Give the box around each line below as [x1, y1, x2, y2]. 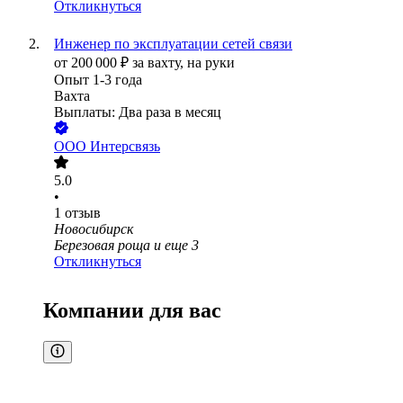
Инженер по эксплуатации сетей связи [54, 36, 292, 52]
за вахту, [132, 55, 187, 71]
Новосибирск [54, 221, 133, 237]
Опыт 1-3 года [54, 72, 142, 88]
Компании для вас [43, 299, 221, 323]
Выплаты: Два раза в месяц [54, 104, 221, 121]
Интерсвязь [90, 139, 160, 155]
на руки [187, 55, 235, 71]
